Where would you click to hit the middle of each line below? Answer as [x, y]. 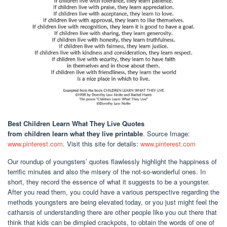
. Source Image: [166, 134]
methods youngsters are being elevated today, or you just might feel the [113, 202]
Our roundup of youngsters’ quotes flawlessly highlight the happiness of [112, 162]
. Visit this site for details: [102, 144]
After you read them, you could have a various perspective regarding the [113, 192]
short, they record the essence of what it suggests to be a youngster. [109, 182]
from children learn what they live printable [75, 134]
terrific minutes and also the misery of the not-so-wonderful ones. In [107, 172]
